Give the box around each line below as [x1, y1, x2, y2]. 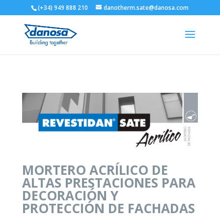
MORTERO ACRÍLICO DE [22, 161, 168, 179]
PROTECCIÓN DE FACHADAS [22, 199, 195, 218]
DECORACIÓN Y [22, 187, 118, 205]
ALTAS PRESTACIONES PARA [22, 174, 195, 192]
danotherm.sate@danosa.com [104, 3, 189, 12]
